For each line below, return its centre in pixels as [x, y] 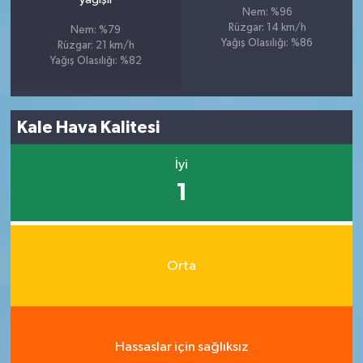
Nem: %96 [267, 13]
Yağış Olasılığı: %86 [267, 43]
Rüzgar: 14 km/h [267, 28]
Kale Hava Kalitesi [89, 127]
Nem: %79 [96, 30]
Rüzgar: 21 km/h [96, 46]
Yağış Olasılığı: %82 [96, 61]
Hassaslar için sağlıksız [181, 347]
